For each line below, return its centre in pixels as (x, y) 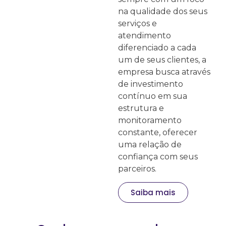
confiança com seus (158, 156)
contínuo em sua (153, 96)
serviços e (137, 23)
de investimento (151, 84)
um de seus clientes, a (162, 60)
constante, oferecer (158, 132)
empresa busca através (164, 72)
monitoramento (150, 120)
